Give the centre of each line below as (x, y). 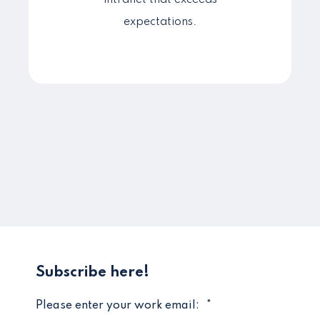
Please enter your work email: (117, 306)
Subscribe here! (92, 273)
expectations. (160, 22)
